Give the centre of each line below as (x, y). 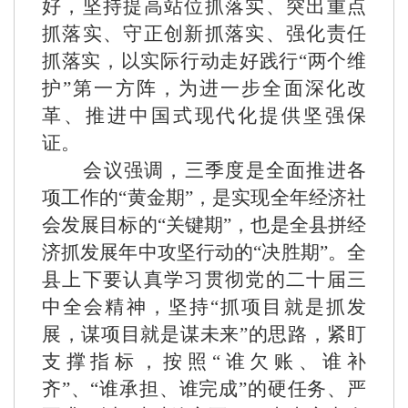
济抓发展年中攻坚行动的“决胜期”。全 (204, 252)
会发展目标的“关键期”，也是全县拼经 (204, 225)
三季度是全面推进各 (275, 170)
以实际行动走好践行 (209, 61)
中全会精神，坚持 (127, 307)
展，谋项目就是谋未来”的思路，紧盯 (204, 334)
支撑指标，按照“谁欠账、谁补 (204, 362)
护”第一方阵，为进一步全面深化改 (204, 88)
